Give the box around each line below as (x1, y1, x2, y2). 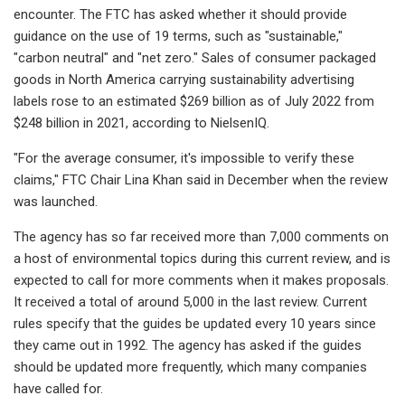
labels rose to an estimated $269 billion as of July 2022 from (14, 92, 374, 109)
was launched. (14, 193, 98, 210)
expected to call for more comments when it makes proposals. (14, 271, 389, 288)
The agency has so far (14, 228, 147, 245)
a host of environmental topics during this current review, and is (14, 250, 391, 267)
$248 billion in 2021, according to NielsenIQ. (14, 114, 269, 131)
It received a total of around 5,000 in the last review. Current (14, 293, 367, 310)
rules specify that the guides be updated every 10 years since (14, 315, 376, 332)
